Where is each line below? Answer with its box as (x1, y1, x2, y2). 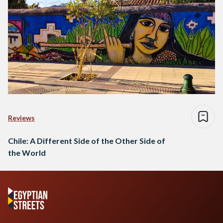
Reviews (8, 113, 35, 122)
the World (8, 147, 46, 157)
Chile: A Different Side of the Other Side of (8, 135, 165, 145)
